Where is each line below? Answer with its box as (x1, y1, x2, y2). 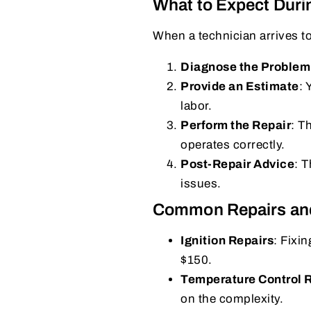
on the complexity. (180, 292, 283, 305)
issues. (180, 176, 221, 190)
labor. (180, 99, 212, 112)
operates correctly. (180, 137, 285, 151)
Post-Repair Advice (180, 157, 294, 171)
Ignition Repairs (180, 233, 274, 247)
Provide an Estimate (180, 79, 299, 93)
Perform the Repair (180, 118, 291, 132)
